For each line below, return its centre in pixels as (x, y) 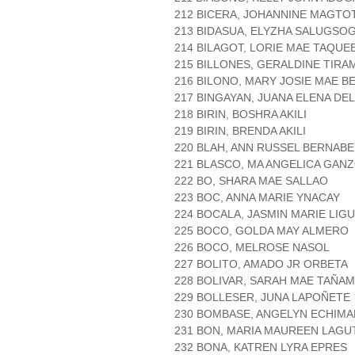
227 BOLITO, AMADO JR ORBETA (261, 264)
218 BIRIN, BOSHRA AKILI (240, 115)
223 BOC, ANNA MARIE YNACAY (257, 198)
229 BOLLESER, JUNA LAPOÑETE (262, 298)
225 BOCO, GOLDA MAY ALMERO (261, 231)
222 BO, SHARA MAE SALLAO (251, 181)
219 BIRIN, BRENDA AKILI (240, 131)
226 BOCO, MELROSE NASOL (252, 248)
